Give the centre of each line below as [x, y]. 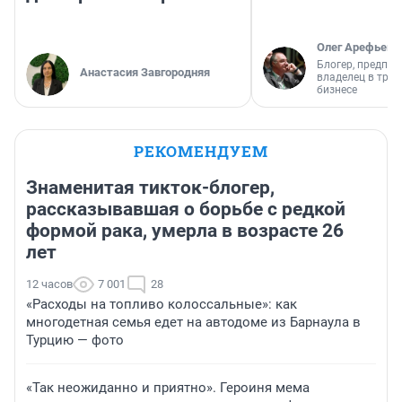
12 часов [49, 284]
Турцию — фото [75, 341]
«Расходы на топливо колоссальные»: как [162, 305]
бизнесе [337, 90]
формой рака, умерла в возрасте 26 [185, 231]
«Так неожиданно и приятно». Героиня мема [168, 388]
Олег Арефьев [355, 48]
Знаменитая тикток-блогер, [150, 188]
